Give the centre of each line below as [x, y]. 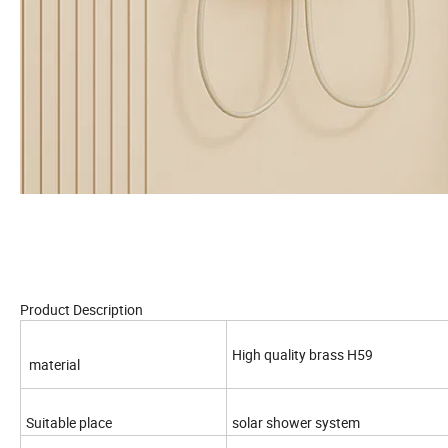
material [54, 365]
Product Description [81, 310]
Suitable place [69, 423]
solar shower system [296, 423]
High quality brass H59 [304, 355]
